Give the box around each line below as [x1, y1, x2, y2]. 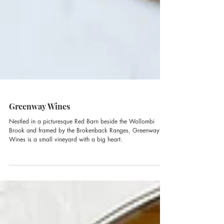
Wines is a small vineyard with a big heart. [9, 157, 122, 165]
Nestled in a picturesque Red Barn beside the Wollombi [9, 139, 154, 147]
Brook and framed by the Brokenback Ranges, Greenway [9, 148, 159, 156]
